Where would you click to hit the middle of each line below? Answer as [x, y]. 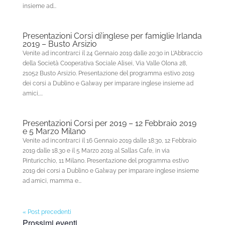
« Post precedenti [47, 212]
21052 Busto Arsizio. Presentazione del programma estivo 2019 [108, 73]
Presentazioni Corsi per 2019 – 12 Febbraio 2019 [109, 123]
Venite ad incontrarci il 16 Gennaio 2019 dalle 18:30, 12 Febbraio [109, 141]
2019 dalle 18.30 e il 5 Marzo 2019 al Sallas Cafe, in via [96, 151]
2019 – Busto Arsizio [60, 44]
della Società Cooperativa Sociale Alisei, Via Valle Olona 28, [105, 63]
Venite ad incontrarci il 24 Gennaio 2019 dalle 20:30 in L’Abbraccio [112, 53]
